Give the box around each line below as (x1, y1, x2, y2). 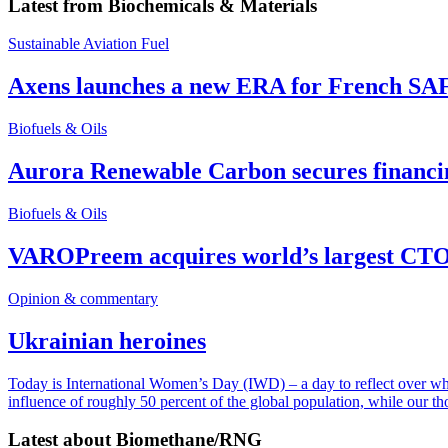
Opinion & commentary (8, 289, 158, 307)
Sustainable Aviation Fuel (8, 35, 169, 53)
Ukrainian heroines (8, 327, 206, 354)
